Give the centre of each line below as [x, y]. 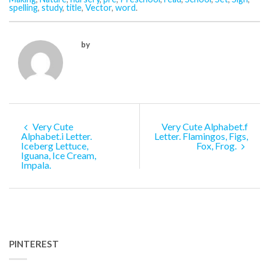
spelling [23, 8]
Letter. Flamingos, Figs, [201, 136]
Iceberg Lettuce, [55, 145]
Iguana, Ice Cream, [59, 155]
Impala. [36, 165]
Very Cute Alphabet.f [205, 126]
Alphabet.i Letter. [56, 136]
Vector [98, 8]
